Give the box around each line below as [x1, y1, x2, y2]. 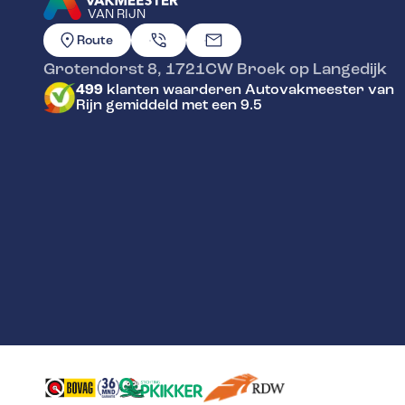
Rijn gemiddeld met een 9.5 [76, 96, 262, 115]
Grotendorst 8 [43, 59, 157, 80]
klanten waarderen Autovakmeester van [103, 80, 394, 99]
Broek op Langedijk [237, 59, 387, 80]
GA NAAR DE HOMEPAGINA [42, 24, 228, 42]
